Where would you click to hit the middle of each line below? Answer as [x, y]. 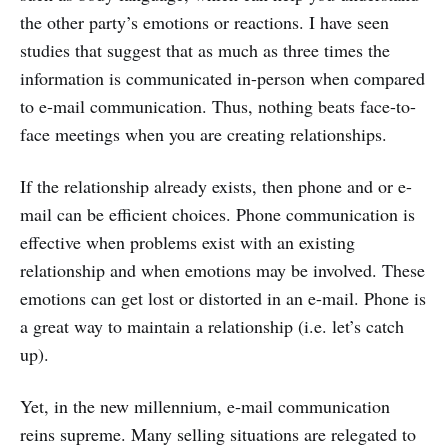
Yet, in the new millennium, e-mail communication [205, 406]
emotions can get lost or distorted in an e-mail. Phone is [223, 298]
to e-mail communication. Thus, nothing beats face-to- [218, 106]
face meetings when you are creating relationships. [203, 134]
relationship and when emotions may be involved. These [222, 270]
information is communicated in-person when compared [222, 78]
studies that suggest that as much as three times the [205, 50]
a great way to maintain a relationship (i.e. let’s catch [212, 326]
